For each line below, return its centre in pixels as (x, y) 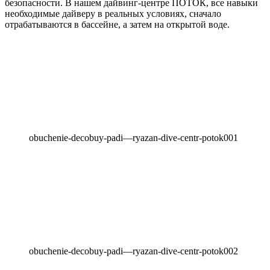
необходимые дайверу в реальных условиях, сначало (113, 13)
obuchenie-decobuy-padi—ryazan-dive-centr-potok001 (133, 137)
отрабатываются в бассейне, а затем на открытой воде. (117, 24)
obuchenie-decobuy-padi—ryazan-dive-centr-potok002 (133, 251)
